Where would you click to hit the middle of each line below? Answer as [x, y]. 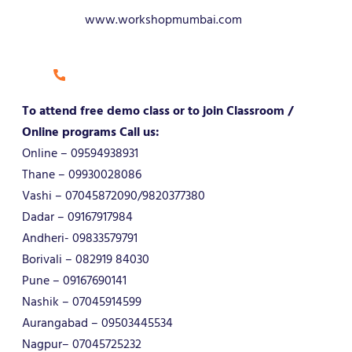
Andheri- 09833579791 [80, 238]
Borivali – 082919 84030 [86, 259]
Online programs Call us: [91, 132]
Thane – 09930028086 [82, 174]
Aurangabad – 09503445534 [97, 323]
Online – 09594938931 [80, 153]
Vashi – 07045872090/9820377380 [114, 195]
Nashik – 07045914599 [82, 301]
